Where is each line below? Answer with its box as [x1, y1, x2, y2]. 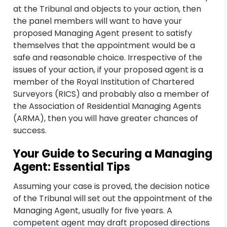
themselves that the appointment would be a [13, 40, 196, 51]
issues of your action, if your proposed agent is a [13, 64, 204, 75]
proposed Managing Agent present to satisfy [13, 27, 193, 39]
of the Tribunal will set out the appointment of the [13, 193, 213, 204]
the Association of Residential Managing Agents [13, 100, 202, 112]
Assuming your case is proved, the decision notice [13, 180, 210, 192]
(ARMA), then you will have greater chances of [13, 112, 199, 124]
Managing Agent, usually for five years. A [13, 205, 173, 216]
